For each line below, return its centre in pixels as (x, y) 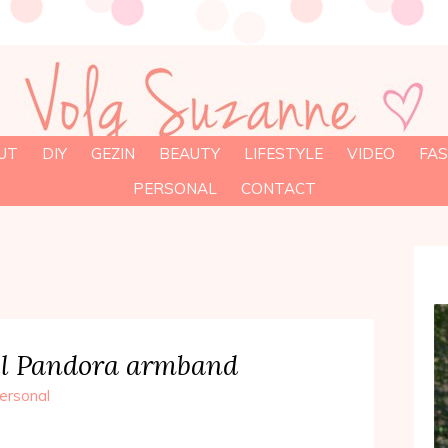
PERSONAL (174, 188)
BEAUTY (189, 153)
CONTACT (278, 188)
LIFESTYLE (283, 153)
